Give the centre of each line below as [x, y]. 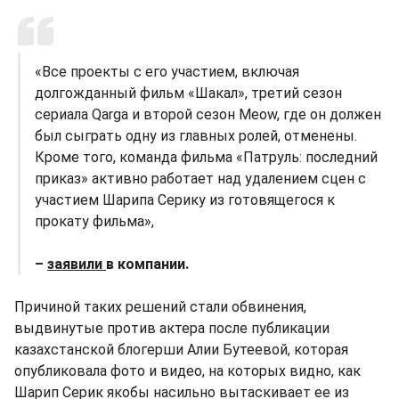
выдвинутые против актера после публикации [172, 328]
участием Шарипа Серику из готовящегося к [185, 199]
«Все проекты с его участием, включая [167, 71]
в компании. [147, 264]
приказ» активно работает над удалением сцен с [200, 178]
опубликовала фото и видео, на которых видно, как [187, 370]
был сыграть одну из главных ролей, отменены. [196, 135]
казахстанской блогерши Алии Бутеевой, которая [181, 349]
